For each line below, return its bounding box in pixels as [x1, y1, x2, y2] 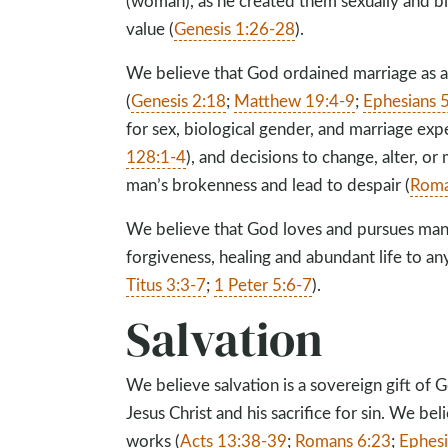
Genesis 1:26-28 [174, 17, 296, 40]
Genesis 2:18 [131, 89, 227, 112]
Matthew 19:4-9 [234, 89, 356, 112]
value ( [126, 17, 175, 40]
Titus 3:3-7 [126, 273, 207, 296]
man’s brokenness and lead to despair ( [126, 173, 411, 196]
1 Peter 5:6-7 [214, 273, 313, 296]
